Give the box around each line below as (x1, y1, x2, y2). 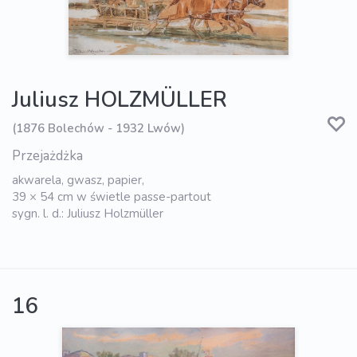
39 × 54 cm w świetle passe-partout (12, 189, 211, 206)
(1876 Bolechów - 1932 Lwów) (12, 120, 185, 136)
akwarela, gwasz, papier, (12, 172, 144, 189)
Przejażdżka (12, 147, 83, 166)
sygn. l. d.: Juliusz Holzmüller (12, 206, 163, 222)
